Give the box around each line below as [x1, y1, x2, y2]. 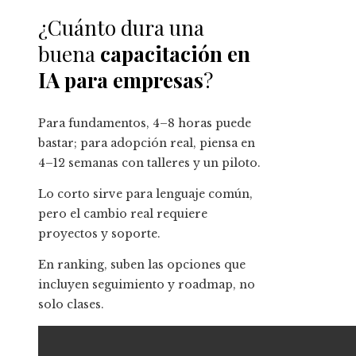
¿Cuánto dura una [38, 14, 204, 42]
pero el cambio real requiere [38, 207, 207, 222]
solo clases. [38, 297, 104, 312]
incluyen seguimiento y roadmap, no [38, 277, 255, 292]
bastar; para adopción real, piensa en [38, 136, 255, 151]
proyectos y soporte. [38, 226, 161, 242]
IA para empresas [38, 66, 203, 95]
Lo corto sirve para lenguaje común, [38, 187, 253, 202]
